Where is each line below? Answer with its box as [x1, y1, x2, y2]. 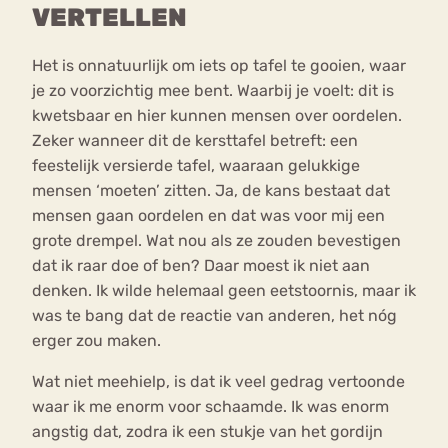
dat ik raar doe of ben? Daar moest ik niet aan [32, 256, 370, 276]
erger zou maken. [32, 331, 161, 351]
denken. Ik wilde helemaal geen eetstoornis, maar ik [32, 281, 416, 301]
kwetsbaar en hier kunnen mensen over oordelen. [32, 106, 402, 126]
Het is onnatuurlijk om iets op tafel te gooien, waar [32, 56, 406, 76]
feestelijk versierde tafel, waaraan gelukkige [32, 156, 360, 176]
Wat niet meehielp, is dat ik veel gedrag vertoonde [32, 372, 405, 392]
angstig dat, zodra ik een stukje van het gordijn [32, 422, 383, 442]
